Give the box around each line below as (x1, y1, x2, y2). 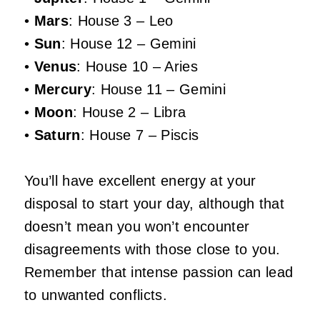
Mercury (34, 81, 91, 98)
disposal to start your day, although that (24, 196, 285, 212)
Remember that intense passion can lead (24, 264, 294, 281)
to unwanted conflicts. (24, 287, 168, 304)
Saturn (34, 127, 81, 144)
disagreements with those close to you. (24, 241, 281, 258)
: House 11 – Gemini (91, 81, 226, 98)
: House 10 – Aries (76, 59, 199, 75)
